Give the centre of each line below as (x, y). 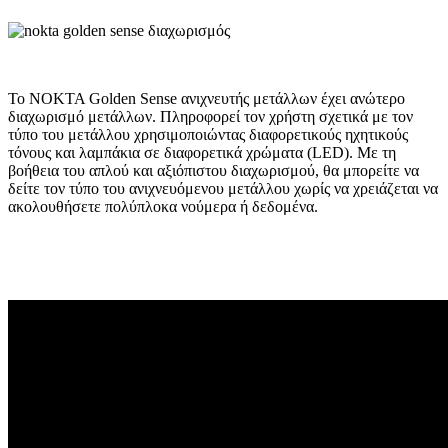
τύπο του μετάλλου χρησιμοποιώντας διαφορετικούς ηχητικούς (208, 134)
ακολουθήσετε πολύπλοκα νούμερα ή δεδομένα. (163, 206)
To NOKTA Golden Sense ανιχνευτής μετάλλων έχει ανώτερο (206, 98)
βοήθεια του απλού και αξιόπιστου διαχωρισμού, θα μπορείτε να (213, 170)
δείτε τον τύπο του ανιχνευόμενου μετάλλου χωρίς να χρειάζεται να (223, 188)
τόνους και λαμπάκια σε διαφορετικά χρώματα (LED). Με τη (202, 152)
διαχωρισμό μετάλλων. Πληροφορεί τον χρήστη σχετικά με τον (210, 116)
